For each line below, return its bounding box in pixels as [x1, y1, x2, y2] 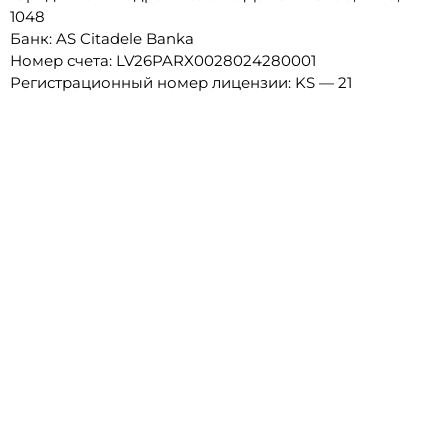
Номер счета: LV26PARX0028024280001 [10, 51, 316, 70]
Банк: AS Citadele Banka [10, 29, 194, 48]
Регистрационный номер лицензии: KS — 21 [10, 73, 352, 92]
